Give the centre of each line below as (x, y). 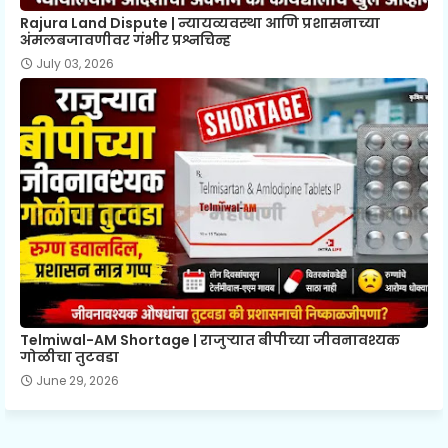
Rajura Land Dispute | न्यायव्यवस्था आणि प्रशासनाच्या (200, 23)
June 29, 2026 (77, 381)
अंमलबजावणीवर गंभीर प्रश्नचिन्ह (125, 40)
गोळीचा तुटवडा (69, 357)
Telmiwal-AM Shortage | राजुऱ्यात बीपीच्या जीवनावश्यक (210, 340)
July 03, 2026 (75, 64)
